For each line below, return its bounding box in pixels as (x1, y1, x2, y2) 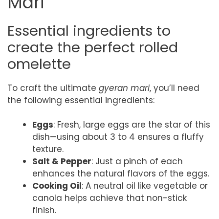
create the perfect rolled (7, 37, 178, 57)
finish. (32, 204, 56, 216)
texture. (32, 143, 64, 155)
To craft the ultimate (7, 82, 99, 94)
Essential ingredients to (7, 21, 171, 41)
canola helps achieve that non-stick (32, 192, 187, 204)
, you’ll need (150, 82, 199, 94)
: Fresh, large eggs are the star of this (53, 119, 210, 131)
